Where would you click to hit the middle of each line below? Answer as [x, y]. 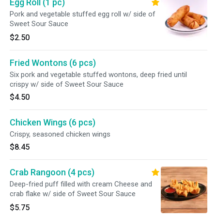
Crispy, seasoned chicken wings [60, 134]
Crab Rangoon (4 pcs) [52, 172]
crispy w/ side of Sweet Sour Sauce [67, 84]
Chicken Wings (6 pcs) [53, 122]
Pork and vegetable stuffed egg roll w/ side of [83, 14]
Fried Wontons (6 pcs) [53, 63]
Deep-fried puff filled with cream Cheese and [81, 184]
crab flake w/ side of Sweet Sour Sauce [73, 194]
